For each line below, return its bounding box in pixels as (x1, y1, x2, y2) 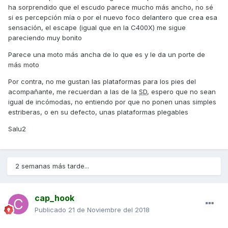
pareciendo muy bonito (8, 34, 82, 42)
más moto (8, 61, 39, 69)
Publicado (35, 206, 68, 214)
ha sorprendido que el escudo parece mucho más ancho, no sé (8, 3, 213, 12)
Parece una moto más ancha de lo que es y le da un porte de (8, 50, 205, 59)
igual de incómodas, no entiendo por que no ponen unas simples (8, 98, 216, 106)
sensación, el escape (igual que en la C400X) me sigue (8, 23, 186, 32)
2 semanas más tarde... (15, 162, 89, 170)
